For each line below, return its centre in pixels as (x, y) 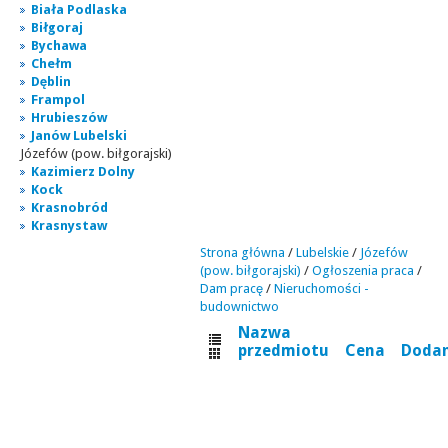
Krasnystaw (69, 225)
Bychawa (59, 45)
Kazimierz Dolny (83, 171)
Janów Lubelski (79, 135)
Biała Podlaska (79, 9)
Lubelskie (322, 252)
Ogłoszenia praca (363, 270)
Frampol (58, 99)
